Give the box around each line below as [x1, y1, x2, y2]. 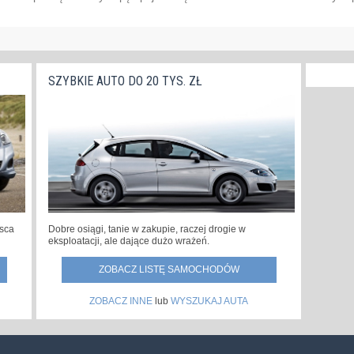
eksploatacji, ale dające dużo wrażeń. [48, 235, 209, 247]
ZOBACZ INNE [89, 296, 153, 307]
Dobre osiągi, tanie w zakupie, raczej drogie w [48, 224, 246, 235]
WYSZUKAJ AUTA [171, 296, 248, 307]
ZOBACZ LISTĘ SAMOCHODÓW [98, 264, 239, 276]
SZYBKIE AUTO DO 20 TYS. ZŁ [48, 73, 202, 89]
